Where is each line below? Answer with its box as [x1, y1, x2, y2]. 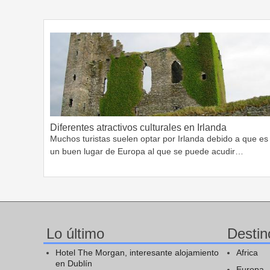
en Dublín [55, 259, 92, 269]
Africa [236, 248, 258, 258]
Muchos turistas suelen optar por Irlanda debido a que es [50, 134, 268, 144]
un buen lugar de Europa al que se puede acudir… [50, 146, 243, 157]
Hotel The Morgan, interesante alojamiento [55, 248, 219, 258]
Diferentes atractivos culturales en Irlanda [50, 122, 227, 133]
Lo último [46, 225, 104, 242]
